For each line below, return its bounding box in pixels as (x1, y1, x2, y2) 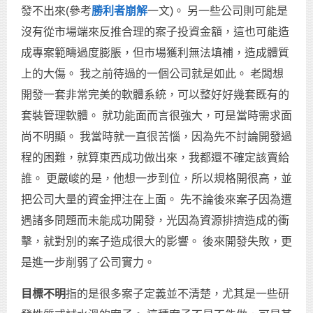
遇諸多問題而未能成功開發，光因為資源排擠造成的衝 (21, 214, 289, 227)
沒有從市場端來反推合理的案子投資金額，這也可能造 (21, 26, 289, 38)
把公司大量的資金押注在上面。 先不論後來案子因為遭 (21, 194, 292, 206)
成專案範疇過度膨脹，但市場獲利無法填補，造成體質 (21, 47, 289, 59)
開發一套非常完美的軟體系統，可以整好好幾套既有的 (21, 89, 289, 101)
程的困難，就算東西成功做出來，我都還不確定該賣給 (21, 152, 289, 164)
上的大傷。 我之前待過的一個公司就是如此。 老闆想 (21, 68, 284, 80)
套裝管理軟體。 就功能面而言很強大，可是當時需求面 (21, 110, 292, 122)
